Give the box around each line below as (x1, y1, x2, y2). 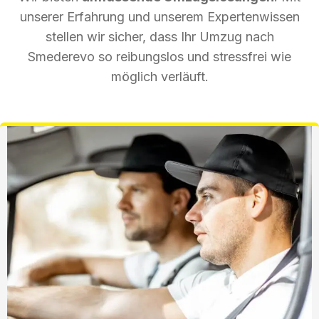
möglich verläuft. (110, 68, 209, 84)
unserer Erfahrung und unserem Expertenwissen (19, 9, 300, 24)
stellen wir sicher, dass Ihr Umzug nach (45, 28, 274, 44)
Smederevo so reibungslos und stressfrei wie (28, 48, 291, 64)
